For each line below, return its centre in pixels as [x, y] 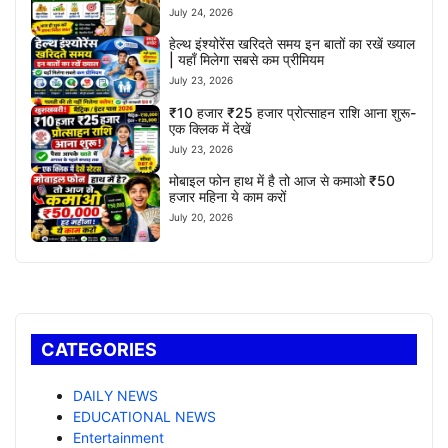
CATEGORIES [99, 349]
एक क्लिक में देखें [210, 128]
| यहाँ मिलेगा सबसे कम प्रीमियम [247, 60]
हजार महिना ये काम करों [228, 197]
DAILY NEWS [115, 395]
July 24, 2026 [201, 11]
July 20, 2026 [201, 217]
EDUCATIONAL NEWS [144, 416]
